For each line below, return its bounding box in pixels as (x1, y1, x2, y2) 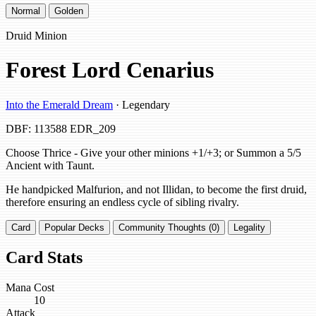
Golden (54, 5, 83, 16)
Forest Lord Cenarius (6, 57, 214, 83)
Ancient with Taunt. (6, 159, 95, 171)
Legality (233, 221, 265, 233)
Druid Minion (6, 29, 67, 42)
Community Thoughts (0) (119, 221, 219, 233)
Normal (11, 5, 40, 16)
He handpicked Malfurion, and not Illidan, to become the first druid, (6, 183, 307, 195)
